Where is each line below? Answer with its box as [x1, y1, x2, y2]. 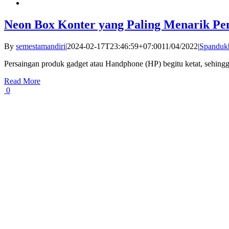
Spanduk [199, 41, 228, 51]
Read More [4, 76, 40, 85]
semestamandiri [16, 41, 65, 51]
